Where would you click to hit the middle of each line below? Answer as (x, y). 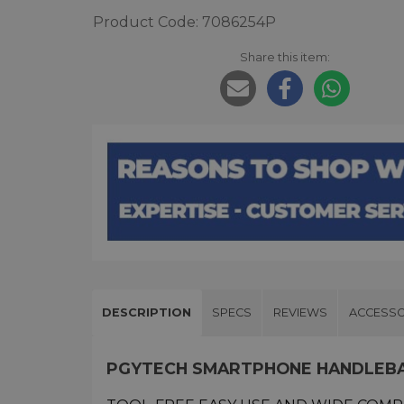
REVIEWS (300, 312)
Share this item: (285, 57)
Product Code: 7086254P (184, 23)
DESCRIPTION (147, 312)
